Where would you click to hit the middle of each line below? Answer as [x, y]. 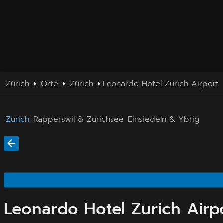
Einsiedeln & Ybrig [164, 119]
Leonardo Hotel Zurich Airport [161, 83]
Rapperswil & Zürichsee [79, 119]
